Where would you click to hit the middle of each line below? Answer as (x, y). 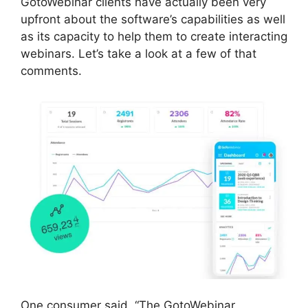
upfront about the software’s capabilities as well (153, 20)
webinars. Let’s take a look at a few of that (139, 54)
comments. (51, 71)
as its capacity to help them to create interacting (154, 37)
